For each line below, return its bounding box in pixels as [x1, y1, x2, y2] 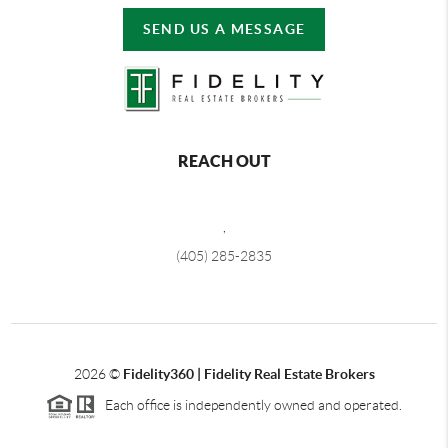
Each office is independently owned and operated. [96, 396, 402, 413]
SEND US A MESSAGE [142, 20, 306, 37]
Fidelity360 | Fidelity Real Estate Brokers [122, 365, 375, 382]
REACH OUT [177, 151, 271, 170]
